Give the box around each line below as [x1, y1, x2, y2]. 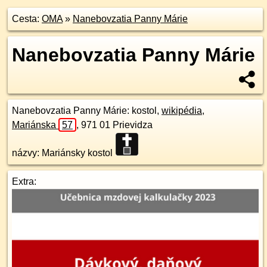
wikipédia [162, 105, 202, 116]
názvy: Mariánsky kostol [12, 148, 115, 158]
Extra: [12, 176, 36, 187]
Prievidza [113, 120, 153, 130]
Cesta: [12, 14, 42, 24]
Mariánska [12, 120, 58, 130]
